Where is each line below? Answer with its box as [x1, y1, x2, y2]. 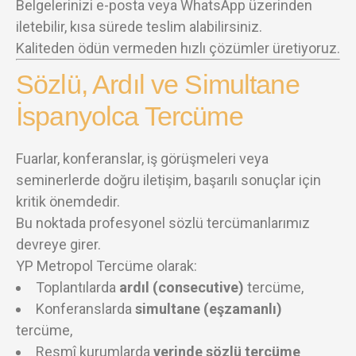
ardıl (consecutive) [119, 278, 244, 296]
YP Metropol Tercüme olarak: [16, 257, 197, 274]
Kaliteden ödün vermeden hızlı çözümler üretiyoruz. [16, 39, 340, 56]
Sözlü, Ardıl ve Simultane [16, 68, 300, 99]
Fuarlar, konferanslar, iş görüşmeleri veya [16, 149, 269, 167]
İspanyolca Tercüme [16, 100, 243, 131]
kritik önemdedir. [16, 192, 120, 210]
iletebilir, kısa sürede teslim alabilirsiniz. [16, 17, 262, 35]
